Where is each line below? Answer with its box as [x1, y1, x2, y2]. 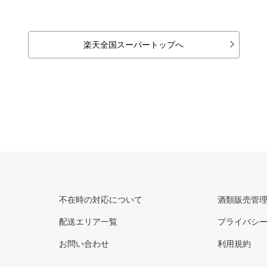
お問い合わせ [59, 239, 109, 249]
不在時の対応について [59, 195, 142, 204]
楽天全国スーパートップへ [83, 39, 184, 49]
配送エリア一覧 [59, 217, 117, 226]
